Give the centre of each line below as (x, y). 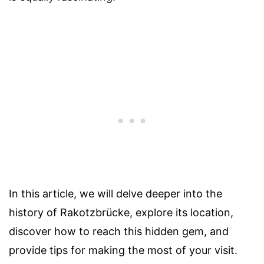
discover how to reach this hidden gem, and (119, 232)
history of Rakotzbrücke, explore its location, (121, 213)
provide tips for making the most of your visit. (123, 250)
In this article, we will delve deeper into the (115, 194)
